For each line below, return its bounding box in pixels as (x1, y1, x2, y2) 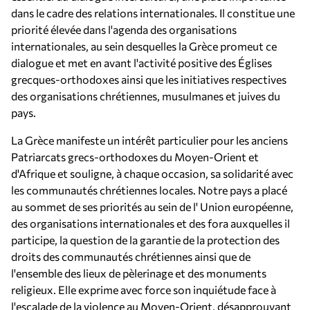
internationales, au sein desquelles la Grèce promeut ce (11, 39, 277, 53)
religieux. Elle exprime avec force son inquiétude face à (11, 283, 276, 296)
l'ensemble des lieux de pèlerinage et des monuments (11, 266, 266, 280)
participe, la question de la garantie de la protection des (11, 233, 280, 246)
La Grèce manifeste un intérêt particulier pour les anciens (11, 134, 288, 147)
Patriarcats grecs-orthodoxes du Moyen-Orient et (11, 150, 259, 163)
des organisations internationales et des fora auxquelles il (11, 217, 290, 230)
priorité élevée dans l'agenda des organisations (11, 23, 237, 36)
